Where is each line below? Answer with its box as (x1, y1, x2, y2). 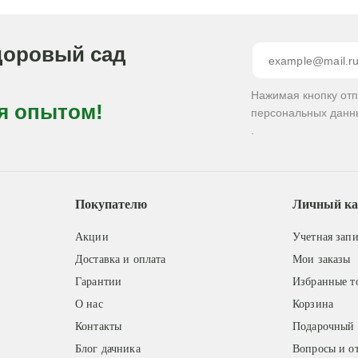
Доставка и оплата (74, 253, 166, 265)
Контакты (74, 320, 122, 332)
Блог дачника (74, 343, 141, 355)
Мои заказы (292, 253, 351, 265)
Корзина (292, 298, 334, 310)
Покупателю (74, 197, 147, 211)
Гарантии (74, 276, 122, 288)
